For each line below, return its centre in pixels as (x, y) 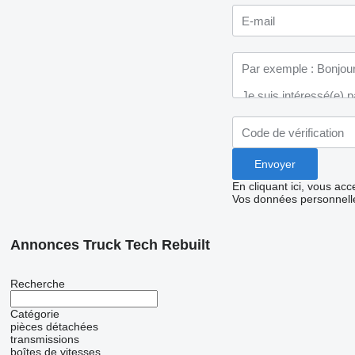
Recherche (37, 284)
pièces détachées (54, 327)
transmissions (44, 340)
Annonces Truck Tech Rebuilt (110, 245)
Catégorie (34, 314)
